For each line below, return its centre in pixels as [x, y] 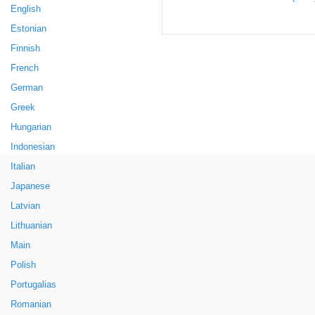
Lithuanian [31, 226]
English [26, 9]
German [27, 88]
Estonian [28, 29]
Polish [23, 265]
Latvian [25, 206]
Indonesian [33, 147]
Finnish [25, 49]
